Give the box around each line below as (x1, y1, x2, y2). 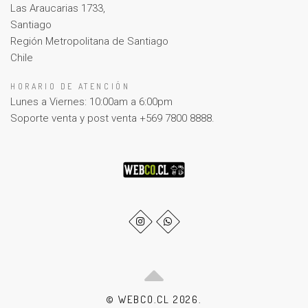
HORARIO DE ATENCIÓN (10, 80, 131, 91)
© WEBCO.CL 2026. (106, 293, 202, 307)
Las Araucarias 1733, (10, 1, 105, 14)
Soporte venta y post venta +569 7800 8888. (10, 111, 214, 124)
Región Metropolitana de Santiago (10, 34, 168, 47)
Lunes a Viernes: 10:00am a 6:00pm (10, 95, 173, 108)
